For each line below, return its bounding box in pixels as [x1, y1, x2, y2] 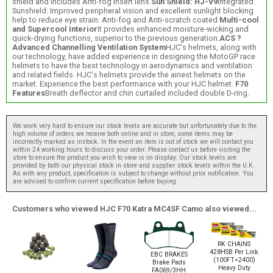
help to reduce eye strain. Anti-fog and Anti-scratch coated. [12, 15, 219, 24]
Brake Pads [152, 258, 186, 267]
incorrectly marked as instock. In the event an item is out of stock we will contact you [13, 138, 253, 146]
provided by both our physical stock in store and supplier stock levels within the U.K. [13, 161, 255, 170]
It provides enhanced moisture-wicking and [97, 24, 249, 34]
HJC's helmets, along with [165, 42, 257, 52]
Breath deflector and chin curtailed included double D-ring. [44, 88, 249, 97]
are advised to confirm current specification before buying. [13, 177, 178, 186]
